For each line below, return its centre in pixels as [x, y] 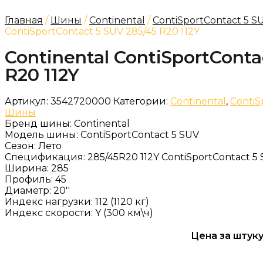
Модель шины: [43, 135]
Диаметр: [29, 190]
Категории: [141, 101]
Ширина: [28, 168]
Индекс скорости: [50, 213]
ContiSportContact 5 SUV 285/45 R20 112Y [102, 31]
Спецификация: [46, 157]
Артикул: [28, 101]
